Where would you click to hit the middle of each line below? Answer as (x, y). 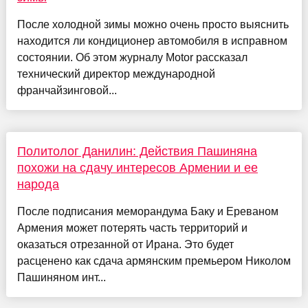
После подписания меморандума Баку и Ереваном (147, 211)
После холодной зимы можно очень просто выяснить (153, 24)
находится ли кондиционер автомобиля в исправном (152, 41)
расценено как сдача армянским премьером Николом (154, 261)
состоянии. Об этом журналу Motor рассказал (132, 57)
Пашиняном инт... (61, 277)
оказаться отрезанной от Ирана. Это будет (125, 244)
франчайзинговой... (67, 90)
